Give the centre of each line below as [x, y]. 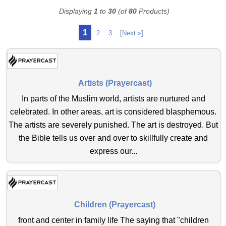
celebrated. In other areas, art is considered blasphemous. [114, 111]
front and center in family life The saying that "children [113, 220]
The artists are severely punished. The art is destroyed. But [114, 125]
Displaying [76, 11]
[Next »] [132, 33]
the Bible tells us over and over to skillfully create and [114, 138]
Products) [153, 11]
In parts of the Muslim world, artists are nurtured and [113, 98]
